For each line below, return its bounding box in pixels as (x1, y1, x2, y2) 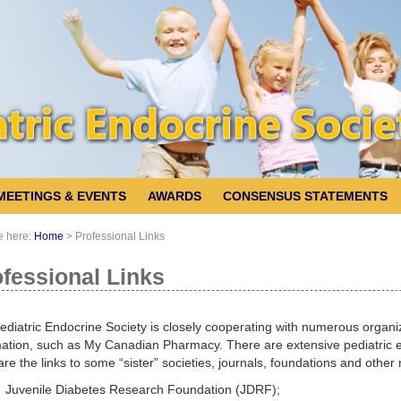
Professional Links (74, 229, 165, 243)
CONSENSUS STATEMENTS (223, 188, 388, 203)
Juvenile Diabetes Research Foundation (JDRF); (4, 381, 280, 397)
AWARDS (148, 188, 201, 203)
